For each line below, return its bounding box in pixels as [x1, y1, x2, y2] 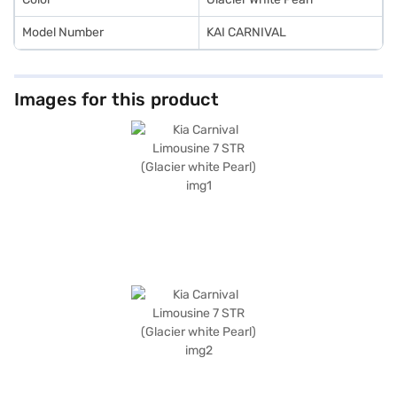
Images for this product [14, 89, 219, 110]
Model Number [22, 25, 104, 40]
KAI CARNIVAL [206, 25, 286, 40]
